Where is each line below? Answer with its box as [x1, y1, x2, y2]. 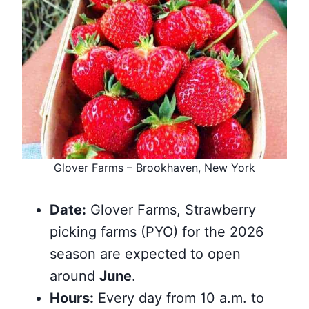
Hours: [50, 290, 94, 306]
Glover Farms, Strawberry [86, 201, 256, 218]
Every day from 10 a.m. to [94, 290, 264, 306]
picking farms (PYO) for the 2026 [50, 223, 263, 240]
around [50, 268, 99, 284]
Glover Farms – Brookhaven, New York [54, 161, 255, 175]
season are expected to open [50, 246, 241, 262]
